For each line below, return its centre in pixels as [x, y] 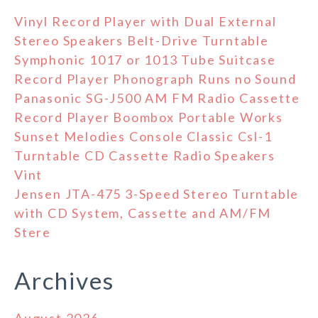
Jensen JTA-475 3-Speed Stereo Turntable [157, 194]
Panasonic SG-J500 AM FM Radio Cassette [157, 98]
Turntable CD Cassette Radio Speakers [145, 156]
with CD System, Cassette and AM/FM [143, 213]
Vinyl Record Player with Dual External [146, 22]
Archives [64, 281]
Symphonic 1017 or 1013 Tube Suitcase [145, 60]
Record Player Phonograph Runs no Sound [155, 79]
